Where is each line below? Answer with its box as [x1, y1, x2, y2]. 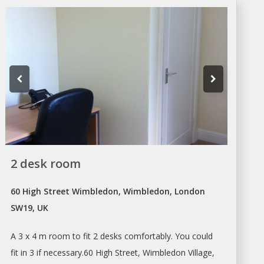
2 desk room [11, 155, 81, 171]
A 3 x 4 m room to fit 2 [11, 230, 101, 242]
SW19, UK [11, 202, 49, 213]
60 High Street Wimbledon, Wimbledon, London [11, 185, 206, 197]
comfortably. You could [122, 230, 213, 242]
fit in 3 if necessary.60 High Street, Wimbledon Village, [11, 246, 215, 258]
